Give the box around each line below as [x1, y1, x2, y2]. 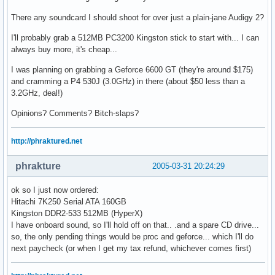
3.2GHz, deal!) [11, 88, 63, 98]
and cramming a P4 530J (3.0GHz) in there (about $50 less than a [11, 77, 245, 87]
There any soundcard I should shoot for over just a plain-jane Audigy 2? [11, 13, 264, 23]
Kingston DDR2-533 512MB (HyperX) [11, 209, 142, 219]
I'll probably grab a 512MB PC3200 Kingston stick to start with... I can [11, 33, 259, 43]
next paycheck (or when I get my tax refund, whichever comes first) [11, 244, 251, 254]
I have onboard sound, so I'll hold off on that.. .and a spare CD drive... [11, 220, 259, 230]
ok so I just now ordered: [11, 185, 99, 195]
